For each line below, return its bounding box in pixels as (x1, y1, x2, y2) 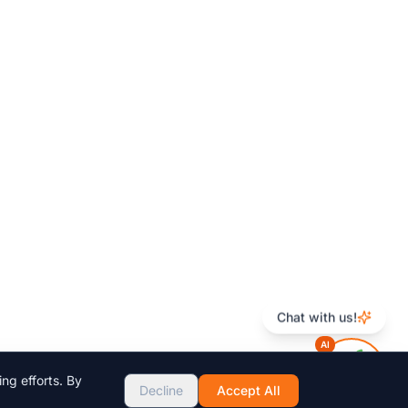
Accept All (217, 382, 280, 398)
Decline (139, 382, 183, 398)
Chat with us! (277, 311, 357, 327)
